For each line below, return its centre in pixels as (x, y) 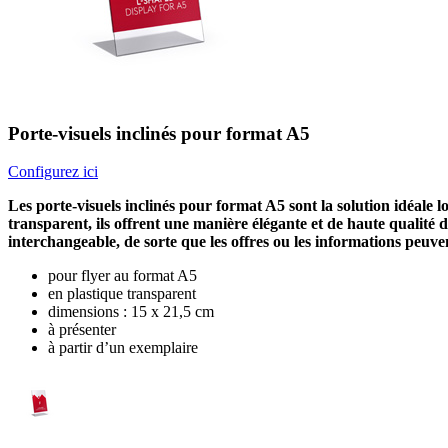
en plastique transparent (122, 294)
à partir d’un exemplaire (123, 348)
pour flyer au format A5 (122, 276)
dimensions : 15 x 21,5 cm (131, 312)
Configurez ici (53, 172)
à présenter (82, 330)
